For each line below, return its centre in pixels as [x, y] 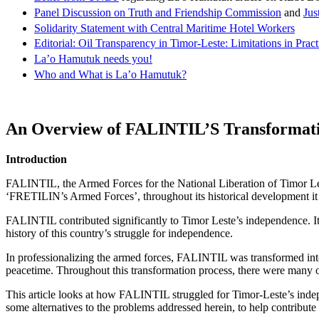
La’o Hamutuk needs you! [93, 59]
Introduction [36, 159]
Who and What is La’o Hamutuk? [110, 74]
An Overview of [66, 129]
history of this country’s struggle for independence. [119, 233]
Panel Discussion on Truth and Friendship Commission [158, 12]
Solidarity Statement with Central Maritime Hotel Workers [164, 28]
